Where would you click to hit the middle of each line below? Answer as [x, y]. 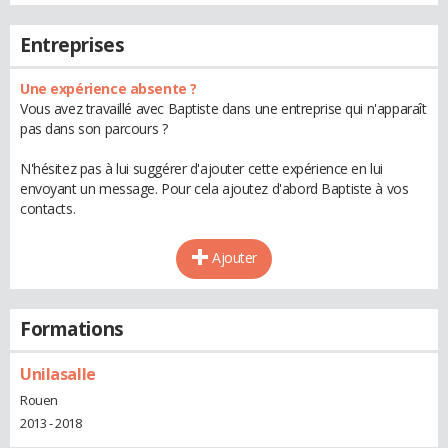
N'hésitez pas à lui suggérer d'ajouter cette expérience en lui [201, 168]
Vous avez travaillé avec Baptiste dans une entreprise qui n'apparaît [223, 108]
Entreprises [72, 45]
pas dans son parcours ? [94, 128]
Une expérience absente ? [108, 88]
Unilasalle [58, 374]
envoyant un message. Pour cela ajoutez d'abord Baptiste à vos [214, 188]
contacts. [48, 208]
